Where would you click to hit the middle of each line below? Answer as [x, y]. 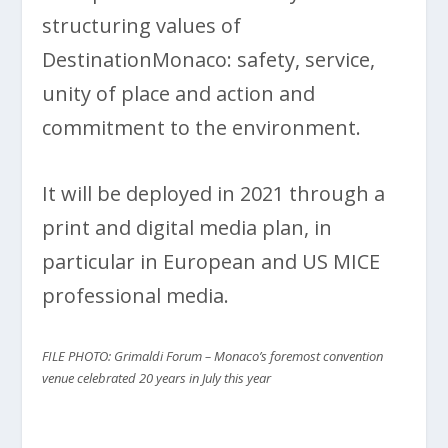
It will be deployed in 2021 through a [214, 193]
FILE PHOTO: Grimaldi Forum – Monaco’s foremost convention [213, 355]
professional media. [136, 295]
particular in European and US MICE [211, 261]
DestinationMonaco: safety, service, [209, 59]
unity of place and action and [179, 93]
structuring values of [142, 25]
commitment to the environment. [202, 127]
